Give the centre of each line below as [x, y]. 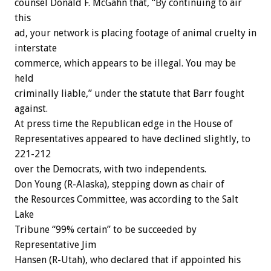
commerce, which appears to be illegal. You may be [125, 64]
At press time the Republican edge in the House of [124, 124]
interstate [36, 48]
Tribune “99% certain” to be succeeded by [106, 230]
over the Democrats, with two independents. [110, 169]
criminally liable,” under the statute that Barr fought [129, 94]
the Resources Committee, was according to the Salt [126, 200]
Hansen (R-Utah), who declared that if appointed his [128, 260]
